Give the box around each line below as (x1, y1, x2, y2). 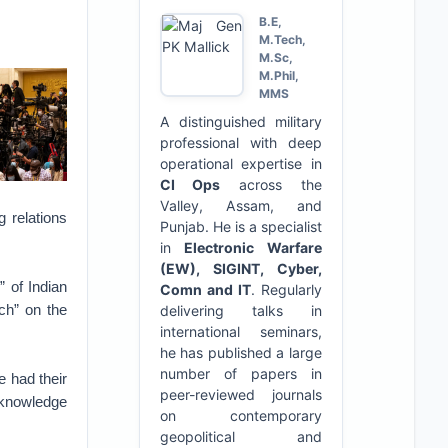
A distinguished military (159, 113, 322, 130)
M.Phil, (258, 68, 299, 83)
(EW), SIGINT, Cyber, (159, 260, 322, 277)
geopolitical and (159, 428, 322, 445)
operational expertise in (159, 155, 322, 172)
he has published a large (159, 344, 322, 361)
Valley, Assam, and (159, 197, 322, 214)
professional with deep (159, 134, 322, 151)
